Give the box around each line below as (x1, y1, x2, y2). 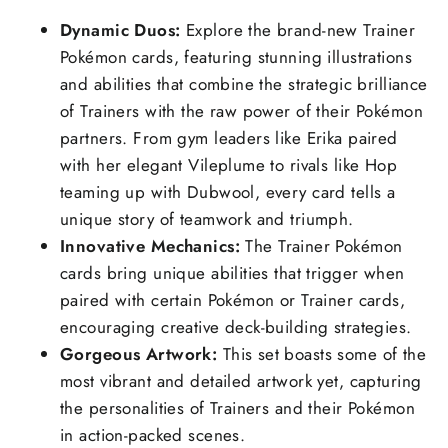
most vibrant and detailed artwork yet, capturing (60, 368, 422, 393)
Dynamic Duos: (60, 17, 181, 42)
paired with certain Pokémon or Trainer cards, (60, 287, 406, 312)
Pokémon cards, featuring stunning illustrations (60, 44, 412, 69)
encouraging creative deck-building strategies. (60, 314, 412, 339)
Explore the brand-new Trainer (185, 17, 416, 42)
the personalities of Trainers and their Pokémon (60, 395, 415, 420)
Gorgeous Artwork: (60, 341, 218, 366)
